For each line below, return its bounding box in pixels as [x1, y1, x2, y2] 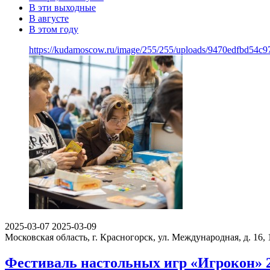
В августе [29, 13, 69, 24]
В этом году [29, 24, 78, 34]
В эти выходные [29, 2, 96, 13]
